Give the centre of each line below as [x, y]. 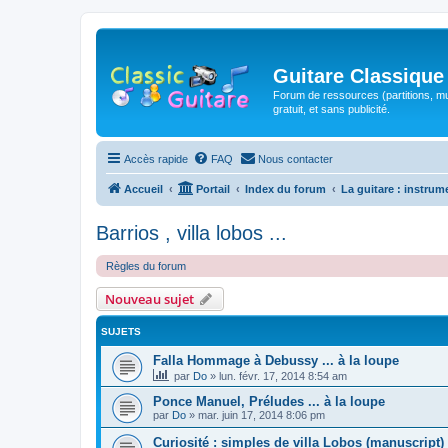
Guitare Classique [358, 75]
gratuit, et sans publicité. [331, 108]
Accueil [143, 189]
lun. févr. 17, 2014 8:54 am [283, 376]
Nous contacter [295, 159]
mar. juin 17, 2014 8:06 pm [261, 415]
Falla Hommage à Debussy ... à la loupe [276, 360]
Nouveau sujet [149, 299]
